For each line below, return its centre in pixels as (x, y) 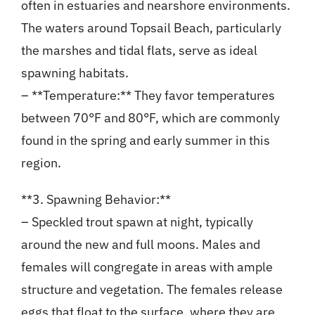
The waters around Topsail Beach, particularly (151, 28)
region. (41, 163)
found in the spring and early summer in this (145, 141)
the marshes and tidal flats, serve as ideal (139, 51)
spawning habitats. (75, 73)
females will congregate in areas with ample (147, 267)
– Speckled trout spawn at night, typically (137, 222)
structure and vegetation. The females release (152, 290)
